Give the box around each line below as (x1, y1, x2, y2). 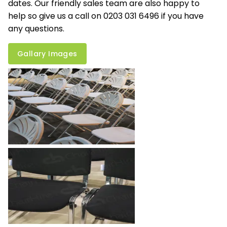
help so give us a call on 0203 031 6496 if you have (8, 10, 204, 22)
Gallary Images (17, 49, 78, 59)
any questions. (8, 23, 64, 35)
